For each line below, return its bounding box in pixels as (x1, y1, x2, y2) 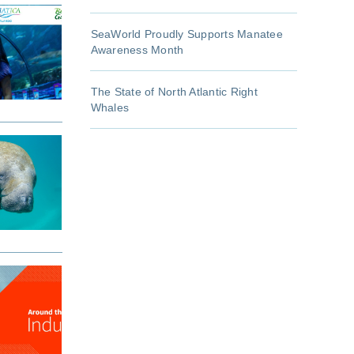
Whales (90, 101, 129, 115)
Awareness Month (90, 43, 184, 57)
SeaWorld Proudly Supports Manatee (90, 28, 283, 41)
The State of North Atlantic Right (90, 85, 258, 99)
